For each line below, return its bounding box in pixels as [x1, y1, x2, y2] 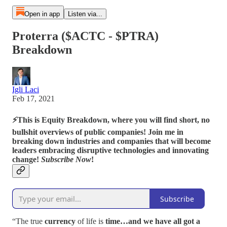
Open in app [24, 10, 60, 18]
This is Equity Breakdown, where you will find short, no [17, 116, 210, 125]
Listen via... [67, 10, 102, 18]
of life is [75, 217, 105, 226]
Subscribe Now [41, 155, 91, 164]
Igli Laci [12, 85, 39, 94]
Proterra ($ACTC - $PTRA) [12, 29, 159, 43]
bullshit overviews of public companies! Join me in [12, 128, 183, 137]
